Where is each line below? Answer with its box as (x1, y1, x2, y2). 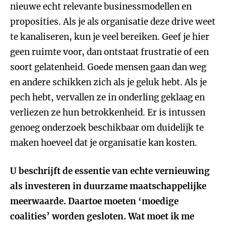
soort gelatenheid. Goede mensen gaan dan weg (10, 62, 206, 73)
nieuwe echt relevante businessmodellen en (10, 1, 192, 12)
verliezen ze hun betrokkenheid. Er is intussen (10, 107, 205, 118)
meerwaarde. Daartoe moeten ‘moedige (10, 196, 179, 207)
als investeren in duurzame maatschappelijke (10, 181, 206, 192)
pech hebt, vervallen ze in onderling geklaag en (10, 92, 205, 103)
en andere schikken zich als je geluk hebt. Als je (10, 77, 207, 88)
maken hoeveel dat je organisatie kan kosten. (10, 137, 197, 148)
